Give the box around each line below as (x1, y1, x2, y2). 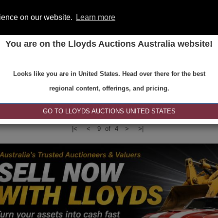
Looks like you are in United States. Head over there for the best (13, 70, 205, 77)
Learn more (75, 13, 115, 21)
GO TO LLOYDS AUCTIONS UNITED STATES (42, 108, 176, 115)
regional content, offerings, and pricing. (49, 85, 169, 92)
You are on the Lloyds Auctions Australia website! (5, 39, 213, 49)
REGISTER (92, 66, 125, 73)
